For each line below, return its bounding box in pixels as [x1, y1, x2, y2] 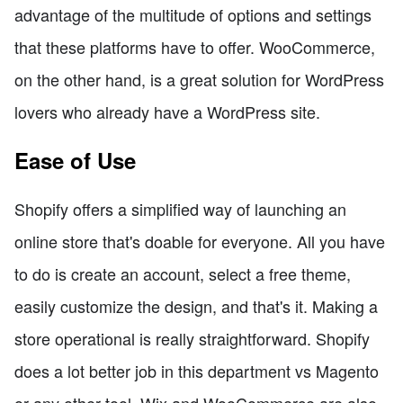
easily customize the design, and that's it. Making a [14, 294, 378, 318]
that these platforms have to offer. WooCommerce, [14, 35, 375, 59]
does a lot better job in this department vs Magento [14, 359, 379, 383]
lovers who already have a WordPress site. [14, 100, 320, 124]
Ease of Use [14, 145, 136, 176]
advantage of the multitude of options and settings [14, 3, 372, 27]
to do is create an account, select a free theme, [14, 262, 351, 286]
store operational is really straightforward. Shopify [14, 327, 370, 351]
